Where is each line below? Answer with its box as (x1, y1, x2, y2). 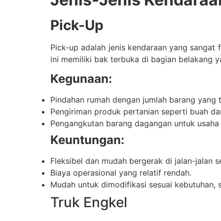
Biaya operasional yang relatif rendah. (50, 168, 191, 178)
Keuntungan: (50, 133, 124, 147)
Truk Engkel (50, 194, 127, 211)
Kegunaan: (50, 72, 112, 86)
